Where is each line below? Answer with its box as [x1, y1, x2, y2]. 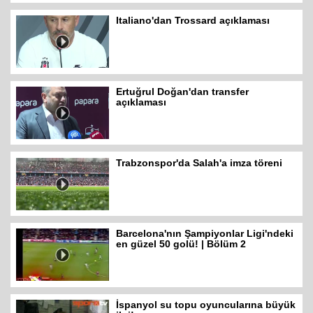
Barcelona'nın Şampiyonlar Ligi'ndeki [116, 228, 294, 240]
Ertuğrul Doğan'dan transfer [116, 86, 249, 98]
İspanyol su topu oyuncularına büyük [116, 299, 296, 311]
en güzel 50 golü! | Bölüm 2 [116, 238, 247, 250]
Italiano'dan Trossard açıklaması [116, 15, 270, 27]
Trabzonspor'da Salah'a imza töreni [116, 156, 283, 168]
